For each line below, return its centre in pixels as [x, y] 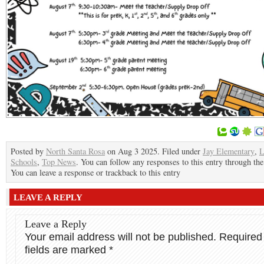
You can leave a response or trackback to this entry [95, 172]
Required [241, 237]
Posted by [28, 151]
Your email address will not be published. [121, 237]
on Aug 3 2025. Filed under [154, 151]
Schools [24, 161]
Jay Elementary [229, 151]
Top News [59, 161]
